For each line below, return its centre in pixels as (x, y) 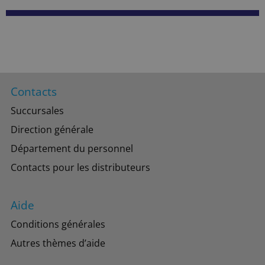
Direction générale (52, 130)
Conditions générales (58, 224)
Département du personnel (72, 149)
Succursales (37, 111)
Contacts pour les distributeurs (80, 168)
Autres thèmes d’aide (58, 243)
